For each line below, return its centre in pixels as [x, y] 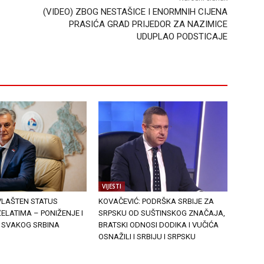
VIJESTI [112, 187]
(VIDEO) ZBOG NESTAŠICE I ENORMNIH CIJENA [135, 12]
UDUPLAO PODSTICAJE [182, 37]
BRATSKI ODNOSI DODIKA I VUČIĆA [159, 225]
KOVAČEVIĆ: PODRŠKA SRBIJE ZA [156, 202]
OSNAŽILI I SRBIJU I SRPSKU [147, 237]
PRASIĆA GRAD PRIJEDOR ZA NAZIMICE [148, 24]
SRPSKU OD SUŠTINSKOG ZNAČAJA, [162, 213]
